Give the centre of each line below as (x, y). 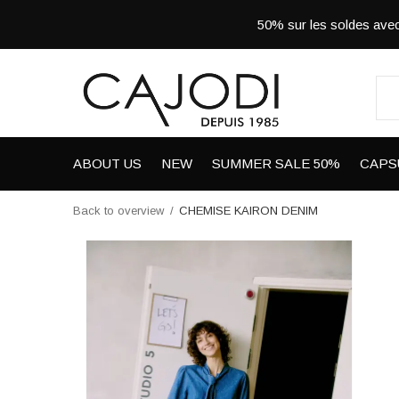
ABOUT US (107, 163)
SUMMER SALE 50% (276, 163)
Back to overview (118, 211)
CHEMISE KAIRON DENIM (248, 211)
